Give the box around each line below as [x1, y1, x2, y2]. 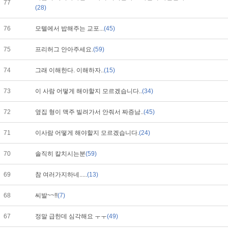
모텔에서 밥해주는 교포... [35, 25, 104, 32]
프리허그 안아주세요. [35, 46, 93, 53]
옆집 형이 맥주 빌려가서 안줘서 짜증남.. [35, 108, 144, 116]
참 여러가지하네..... [35, 171, 87, 178]
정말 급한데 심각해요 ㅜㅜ [35, 213, 107, 220]
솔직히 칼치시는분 [35, 150, 85, 157]
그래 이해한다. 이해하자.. [35, 67, 104, 74]
